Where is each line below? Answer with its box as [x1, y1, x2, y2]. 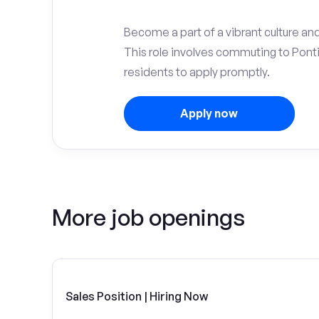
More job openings [52, 203, 245, 231]
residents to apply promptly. [123, 65, 270, 79]
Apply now [180, 106, 238, 120]
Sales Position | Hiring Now [66, 288, 208, 303]
